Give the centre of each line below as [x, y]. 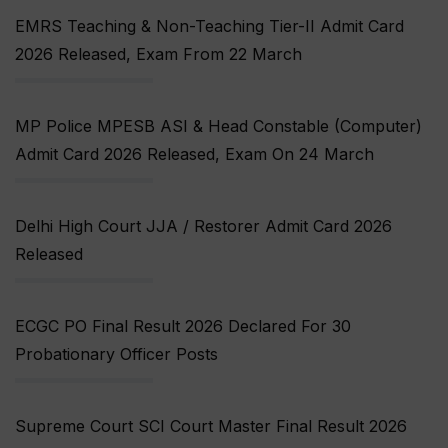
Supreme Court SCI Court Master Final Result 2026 [211, 426]
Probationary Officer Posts [116, 354]
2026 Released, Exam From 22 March [158, 54]
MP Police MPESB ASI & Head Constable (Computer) [218, 126]
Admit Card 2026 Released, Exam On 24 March [194, 154]
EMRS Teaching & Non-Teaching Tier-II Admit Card [209, 26]
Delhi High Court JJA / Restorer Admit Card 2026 [203, 226]
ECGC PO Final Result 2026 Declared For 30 [183, 326]
